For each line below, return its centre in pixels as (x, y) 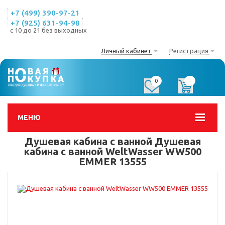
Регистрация (189, 51)
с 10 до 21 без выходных (48, 30)
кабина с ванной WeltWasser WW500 (113, 151)
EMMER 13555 (113, 161)
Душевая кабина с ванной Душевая (113, 141)
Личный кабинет (126, 51)
